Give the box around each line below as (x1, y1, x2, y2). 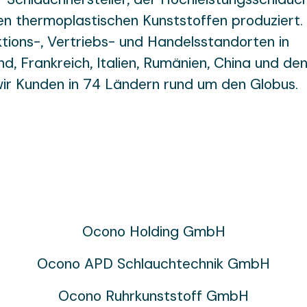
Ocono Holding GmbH (82, 222, 225, 241)
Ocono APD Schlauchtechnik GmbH (37, 254, 270, 273)
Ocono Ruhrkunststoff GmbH (58, 286, 249, 306)
